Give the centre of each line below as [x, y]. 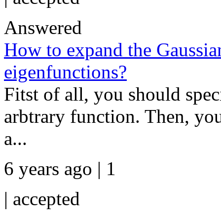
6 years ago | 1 [60, 168]
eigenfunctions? [65, 72]
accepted [46, 199]
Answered [43, 27]
